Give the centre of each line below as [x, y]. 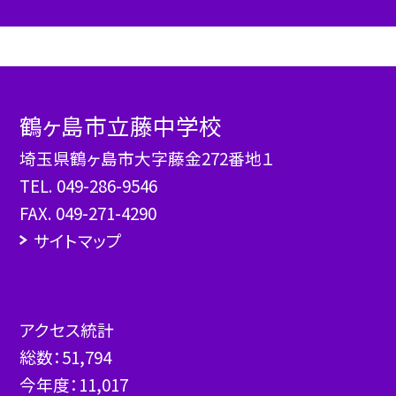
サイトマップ [77, 240]
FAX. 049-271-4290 [88, 213]
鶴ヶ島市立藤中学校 [121, 126]
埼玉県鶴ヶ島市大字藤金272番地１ [148, 158]
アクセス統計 [67, 329]
